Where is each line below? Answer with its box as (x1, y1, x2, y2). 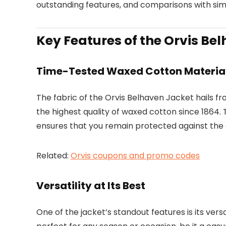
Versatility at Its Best (36, 179, 145, 193)
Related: (36, 150, 71, 162)
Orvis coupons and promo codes (71, 150, 200, 162)
